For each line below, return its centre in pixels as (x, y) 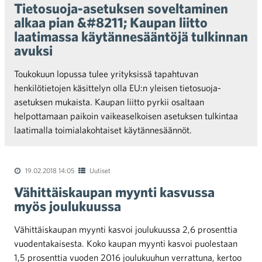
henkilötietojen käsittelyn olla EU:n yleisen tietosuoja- (118, 88)
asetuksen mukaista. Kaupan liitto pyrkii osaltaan (109, 102)
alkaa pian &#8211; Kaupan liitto (111, 22)
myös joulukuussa (68, 206)
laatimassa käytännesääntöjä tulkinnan (131, 36)
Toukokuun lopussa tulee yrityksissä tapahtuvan (106, 74)
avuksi (33, 50)
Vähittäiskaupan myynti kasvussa (114, 192)
